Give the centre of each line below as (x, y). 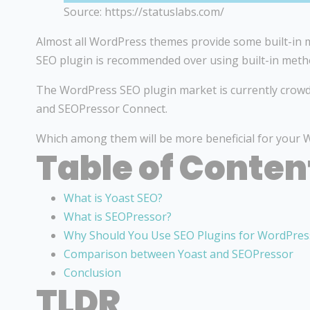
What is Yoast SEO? (113, 198)
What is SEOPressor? (118, 217)
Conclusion (92, 273)
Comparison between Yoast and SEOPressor (179, 254)
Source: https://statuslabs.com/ (144, 12)
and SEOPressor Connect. (102, 109)
